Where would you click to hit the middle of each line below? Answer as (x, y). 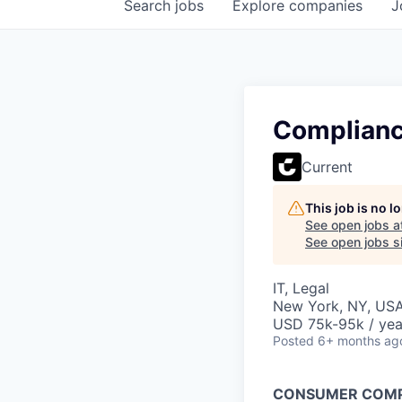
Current (327, 167)
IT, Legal (301, 288)
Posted (293, 341)
